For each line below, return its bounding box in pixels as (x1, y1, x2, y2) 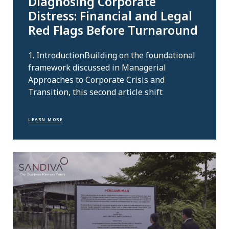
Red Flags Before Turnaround (28, 22, 198, 39)
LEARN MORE (28, 117, 63, 123)
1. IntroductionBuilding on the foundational (28, 49, 195, 61)
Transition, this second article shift (28, 86, 163, 98)
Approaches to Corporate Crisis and (28, 74, 165, 85)
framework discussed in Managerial (28, 61, 166, 73)
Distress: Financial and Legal (28, 8, 192, 25)
